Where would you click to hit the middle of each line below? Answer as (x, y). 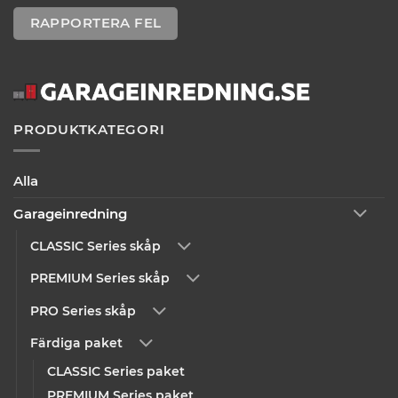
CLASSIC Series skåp (96, 246)
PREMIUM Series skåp (100, 279)
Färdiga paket (76, 343)
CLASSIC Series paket (116, 372)
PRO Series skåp (83, 310)
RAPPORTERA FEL (96, 24)
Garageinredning (70, 214)
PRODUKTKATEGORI (89, 130)
